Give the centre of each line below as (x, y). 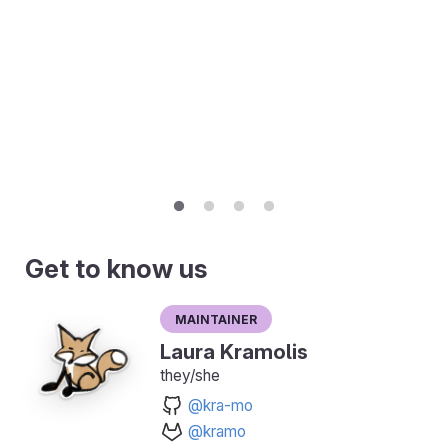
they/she (190, 376)
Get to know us (116, 269)
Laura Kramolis (234, 352)
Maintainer (216, 318)
